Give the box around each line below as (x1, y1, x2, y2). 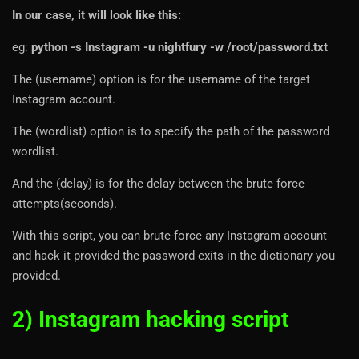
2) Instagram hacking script (12, 306, 288, 333)
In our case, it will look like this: (12, 8, 181, 23)
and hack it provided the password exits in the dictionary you (12, 248, 335, 264)
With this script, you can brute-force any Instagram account (12, 228, 327, 244)
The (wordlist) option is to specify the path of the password (12, 124, 329, 139)
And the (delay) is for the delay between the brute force (12, 176, 305, 192)
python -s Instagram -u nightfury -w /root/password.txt (31, 40, 328, 55)
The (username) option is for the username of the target (12, 72, 310, 87)
